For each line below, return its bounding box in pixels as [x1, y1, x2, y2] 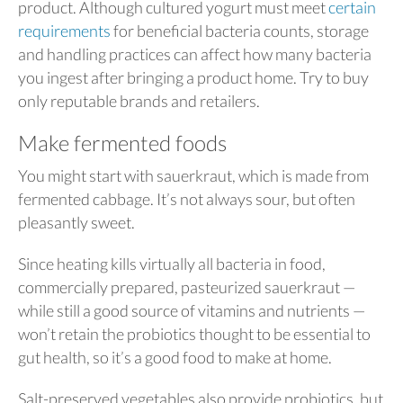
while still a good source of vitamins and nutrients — [18, 300, 365, 320]
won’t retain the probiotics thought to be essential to [18, 323, 371, 344]
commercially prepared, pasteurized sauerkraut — [18, 276, 355, 297]
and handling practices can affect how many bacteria [18, 44, 372, 64]
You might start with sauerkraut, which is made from [18, 165, 369, 185]
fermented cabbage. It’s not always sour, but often [18, 188, 355, 209]
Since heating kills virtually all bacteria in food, [18, 253, 326, 273]
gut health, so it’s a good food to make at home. [18, 346, 332, 367]
